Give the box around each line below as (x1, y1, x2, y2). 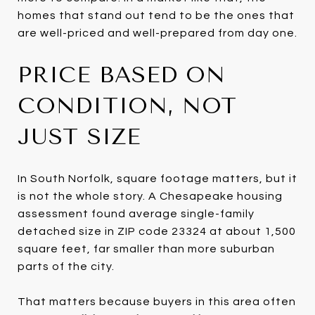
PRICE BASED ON (18, 61, 226, 88)
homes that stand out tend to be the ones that (18, 9, 295, 21)
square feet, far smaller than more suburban (18, 243, 275, 255)
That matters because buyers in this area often (18, 295, 296, 307)
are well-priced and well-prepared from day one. (18, 27, 297, 39)
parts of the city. (18, 260, 115, 272)
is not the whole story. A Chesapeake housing (18, 190, 283, 202)
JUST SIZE (18, 123, 141, 150)
